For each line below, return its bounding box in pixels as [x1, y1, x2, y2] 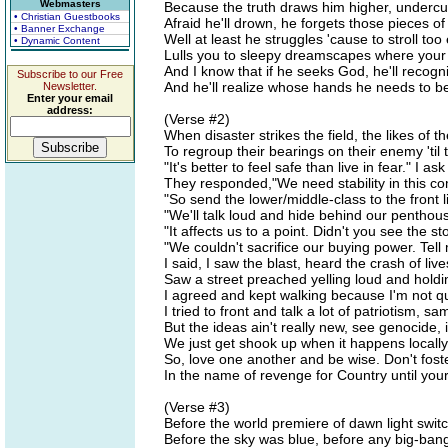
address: [47, 104, 93, 116]
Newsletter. [43, 80, 97, 92]
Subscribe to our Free [17, 68, 123, 80]
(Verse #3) [164, 399, 230, 415]
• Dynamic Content [14, 35, 100, 46]
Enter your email [27, 92, 113, 104]
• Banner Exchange [14, 23, 105, 34]
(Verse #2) [164, 111, 230, 127]
